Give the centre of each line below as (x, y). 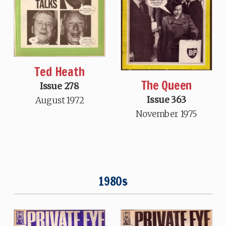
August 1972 (60, 101)
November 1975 (166, 114)
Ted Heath (60, 72)
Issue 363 (166, 100)
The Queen (166, 86)
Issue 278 (60, 87)
